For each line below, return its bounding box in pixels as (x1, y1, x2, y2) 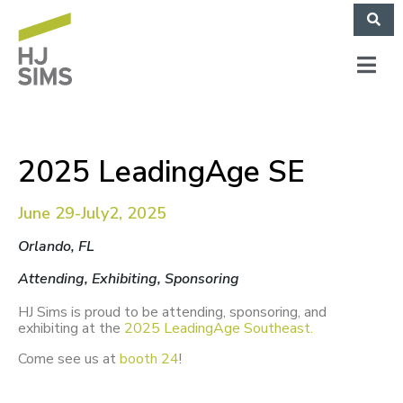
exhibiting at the (18, 318, 124, 339)
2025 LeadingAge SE (18, 152, 305, 193)
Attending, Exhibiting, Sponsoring (18, 269, 239, 290)
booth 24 (120, 349, 179, 370)
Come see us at (18, 349, 120, 370)
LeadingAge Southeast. (164, 318, 313, 339)
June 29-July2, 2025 (18, 202, 166, 225)
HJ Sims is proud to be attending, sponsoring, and (18, 302, 327, 323)
